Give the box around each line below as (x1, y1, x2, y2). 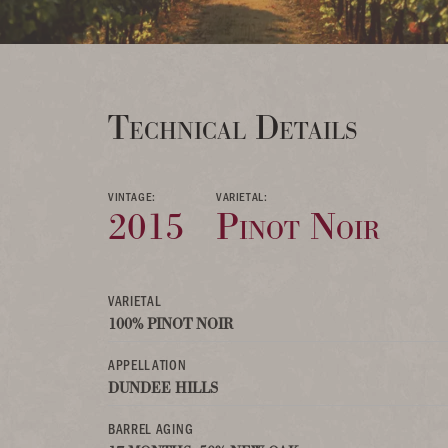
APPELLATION (108, 356, 187, 373)
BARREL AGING (108, 420, 194, 437)
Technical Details (108, 106, 357, 149)
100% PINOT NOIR (108, 314, 233, 333)
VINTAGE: (108, 188, 156, 204)
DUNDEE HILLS (108, 378, 218, 397)
